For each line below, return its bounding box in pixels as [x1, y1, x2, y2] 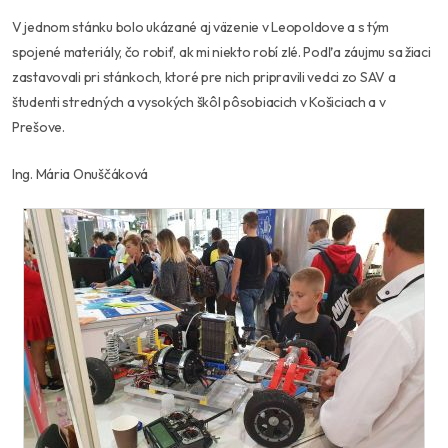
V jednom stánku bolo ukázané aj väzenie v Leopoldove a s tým [12, 18, 390, 37]
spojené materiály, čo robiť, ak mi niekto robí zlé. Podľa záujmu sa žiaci [12, 43, 431, 62]
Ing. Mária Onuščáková [12, 165, 149, 184]
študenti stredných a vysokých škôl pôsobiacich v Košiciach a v [12, 93, 386, 112]
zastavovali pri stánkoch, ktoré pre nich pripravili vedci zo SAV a [12, 68, 396, 87]
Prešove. [12, 118, 65, 137]
